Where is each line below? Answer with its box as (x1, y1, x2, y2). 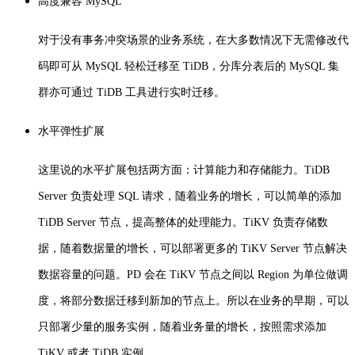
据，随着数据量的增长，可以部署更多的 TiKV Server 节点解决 (38, 242, 347, 254)
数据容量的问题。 (38, 268, 127, 281)
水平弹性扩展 (38, 124, 105, 137)
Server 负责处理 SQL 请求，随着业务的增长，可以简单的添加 (38, 189, 342, 202)
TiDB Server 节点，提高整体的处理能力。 (38, 216, 243, 228)
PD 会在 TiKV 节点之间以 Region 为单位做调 (127, 268, 348, 281)
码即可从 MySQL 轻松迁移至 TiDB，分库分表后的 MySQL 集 (38, 59, 339, 72)
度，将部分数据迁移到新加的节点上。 (38, 294, 227, 307)
